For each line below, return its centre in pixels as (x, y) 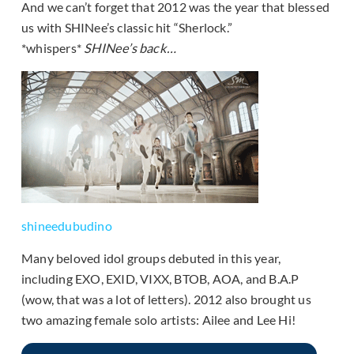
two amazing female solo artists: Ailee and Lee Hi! (159, 319)
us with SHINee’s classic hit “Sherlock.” (127, 27)
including (48, 278)
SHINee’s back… (130, 47)
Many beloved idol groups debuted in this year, (151, 258)
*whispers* (53, 47)
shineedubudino (67, 225)
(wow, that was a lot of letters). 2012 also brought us (166, 299)
